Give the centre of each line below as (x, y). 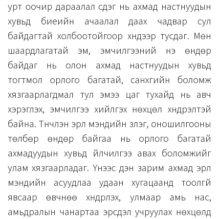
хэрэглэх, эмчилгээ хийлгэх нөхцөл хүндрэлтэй (109, 110)
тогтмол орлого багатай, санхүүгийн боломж (109, 80)
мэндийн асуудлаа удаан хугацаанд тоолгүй (109, 183)
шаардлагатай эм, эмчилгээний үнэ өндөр (109, 51)
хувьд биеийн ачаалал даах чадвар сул (109, 22)
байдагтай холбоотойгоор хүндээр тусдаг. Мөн (109, 36)
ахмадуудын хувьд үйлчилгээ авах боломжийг (109, 154)
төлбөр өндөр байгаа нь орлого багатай (109, 139)
